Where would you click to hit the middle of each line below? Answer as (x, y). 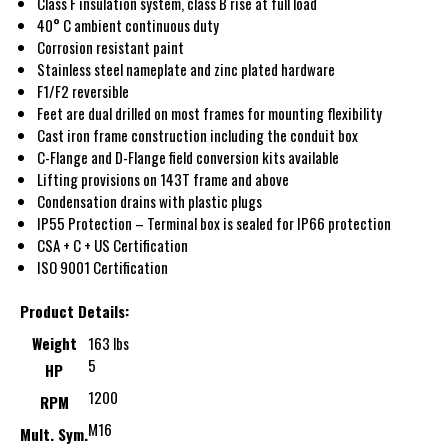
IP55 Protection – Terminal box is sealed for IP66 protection (214, 222)
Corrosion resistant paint (111, 46)
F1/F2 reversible (83, 90)
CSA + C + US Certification (113, 244)
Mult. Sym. (54, 434)
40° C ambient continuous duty (128, 24)
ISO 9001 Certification (103, 266)
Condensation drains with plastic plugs (150, 200)
